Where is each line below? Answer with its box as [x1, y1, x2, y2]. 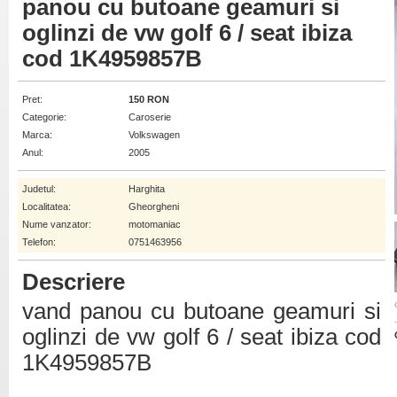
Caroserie [128, 112, 171, 122]
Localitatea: [22, 201, 71, 212]
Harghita [128, 183, 165, 194]
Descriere [22, 269, 125, 294]
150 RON [128, 94, 169, 105]
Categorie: [22, 112, 66, 122]
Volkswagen [128, 129, 180, 140]
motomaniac [128, 219, 181, 230]
